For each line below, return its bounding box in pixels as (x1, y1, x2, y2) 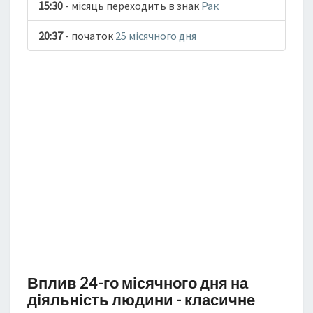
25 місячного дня (115, 29, 196, 43)
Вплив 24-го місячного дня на (27, 273, 248, 292)
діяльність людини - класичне (27, 290, 255, 309)
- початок (63, 29, 115, 43)
